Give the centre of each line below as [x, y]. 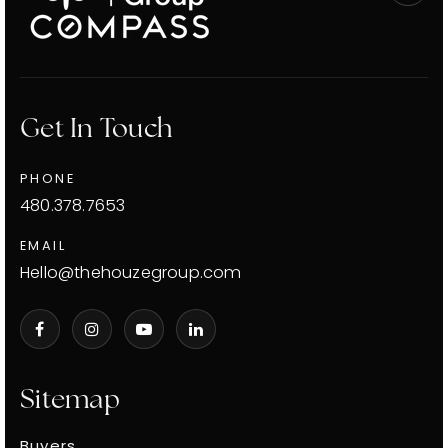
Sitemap [70, 401]
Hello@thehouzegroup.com [131, 272]
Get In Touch [96, 130]
